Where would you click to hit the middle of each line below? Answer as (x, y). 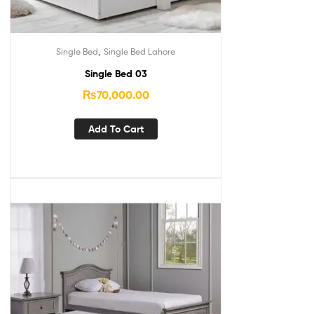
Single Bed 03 (116, 73)
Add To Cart (116, 129)
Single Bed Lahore (139, 51)
